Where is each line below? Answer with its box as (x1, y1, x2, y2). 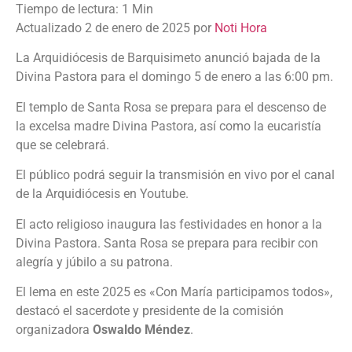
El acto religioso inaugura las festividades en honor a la (16, 216, 322, 232)
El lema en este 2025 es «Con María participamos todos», (16, 284, 332, 300)
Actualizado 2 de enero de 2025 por (16, 20, 214, 36)
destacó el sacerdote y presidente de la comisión (16, 303, 284, 319)
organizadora (16, 322, 93, 338)
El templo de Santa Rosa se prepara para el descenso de (16, 99, 326, 115)
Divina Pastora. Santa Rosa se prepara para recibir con (16, 235, 318, 251)
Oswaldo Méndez (93, 322, 190, 338)
